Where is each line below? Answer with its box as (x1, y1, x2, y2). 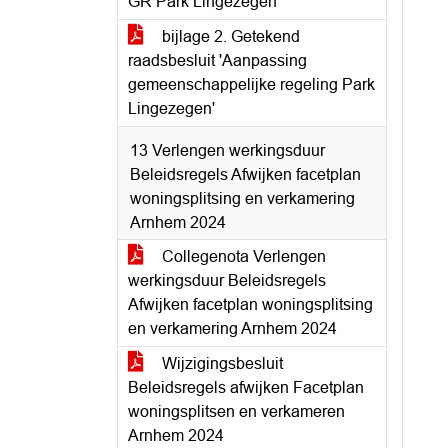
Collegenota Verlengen (158, 248, 326, 265)
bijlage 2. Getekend (158, 28, 300, 45)
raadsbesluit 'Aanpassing (128, 52, 307, 69)
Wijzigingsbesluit (158, 355, 283, 372)
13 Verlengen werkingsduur (130, 142, 325, 159)
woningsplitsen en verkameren (128, 403, 345, 420)
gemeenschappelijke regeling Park (128, 76, 375, 93)
